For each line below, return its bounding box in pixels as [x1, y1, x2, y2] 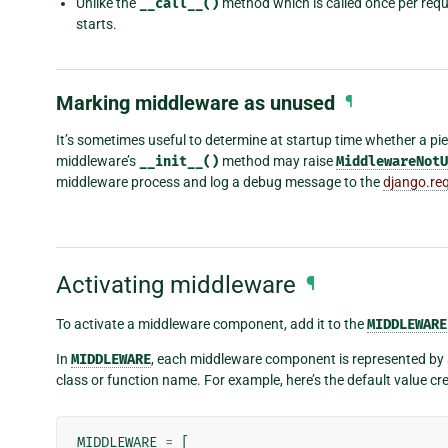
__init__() [139, 152, 219, 170]
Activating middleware [56, 270, 296, 299]
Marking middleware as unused [56, 90, 335, 115]
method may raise [219, 152, 336, 169]
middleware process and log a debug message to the [56, 173, 383, 190]
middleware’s [56, 152, 139, 169]
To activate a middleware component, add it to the [56, 316, 367, 333]
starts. [76, 15, 117, 32]
